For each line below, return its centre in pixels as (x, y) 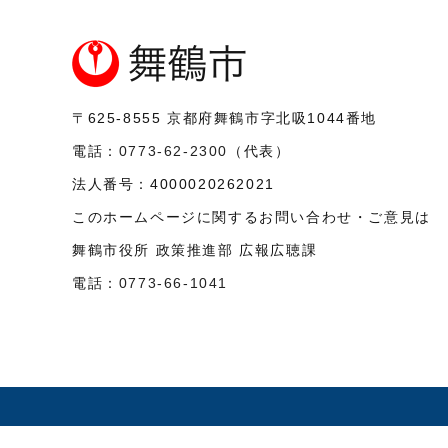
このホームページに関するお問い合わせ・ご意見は (251, 216)
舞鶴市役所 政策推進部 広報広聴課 (195, 249)
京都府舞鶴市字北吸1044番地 (272, 117)
